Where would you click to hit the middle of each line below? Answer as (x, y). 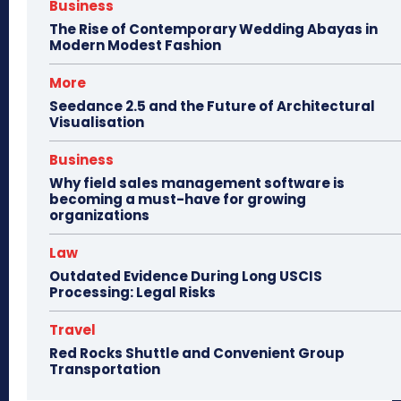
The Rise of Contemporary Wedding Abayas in (213, 29)
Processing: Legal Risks (132, 292)
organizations (99, 215)
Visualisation (97, 122)
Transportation (105, 369)
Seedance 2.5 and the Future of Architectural (212, 106)
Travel (73, 329)
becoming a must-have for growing (178, 199)
